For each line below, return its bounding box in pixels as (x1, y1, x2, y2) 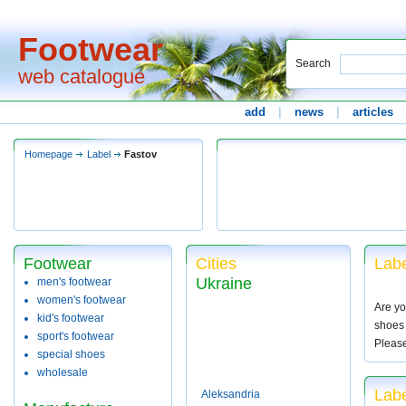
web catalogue (18, 65, 145, 88)
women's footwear (37, 294, 126, 306)
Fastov (124, 149, 157, 159)
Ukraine (196, 275, 252, 293)
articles (353, 105, 393, 119)
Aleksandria (201, 388, 260, 401)
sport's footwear (37, 330, 114, 343)
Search (295, 57, 331, 70)
